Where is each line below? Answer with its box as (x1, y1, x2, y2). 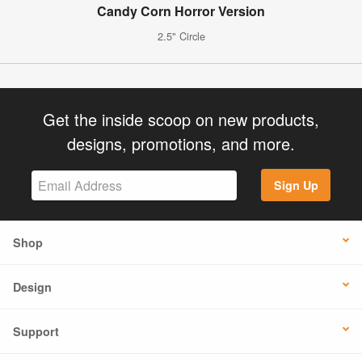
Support (13, 323, 59, 340)
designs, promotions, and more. (67, 131, 295, 155)
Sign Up (273, 177, 318, 194)
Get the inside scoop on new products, (43, 107, 319, 131)
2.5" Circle (157, 27, 205, 44)
